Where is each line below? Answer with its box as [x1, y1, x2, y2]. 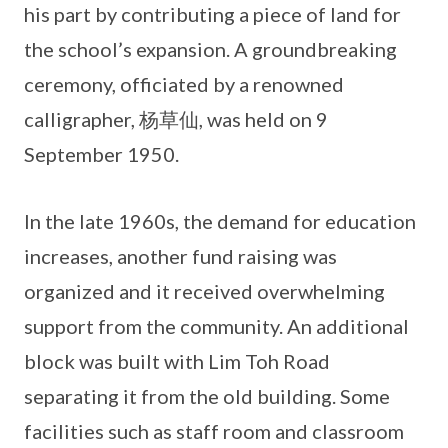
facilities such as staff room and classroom [24, 419, 404, 444]
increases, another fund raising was [24, 244, 337, 269]
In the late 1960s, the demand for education [24, 209, 416, 234]
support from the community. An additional [24, 314, 409, 339]
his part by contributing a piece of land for [24, 2, 401, 27]
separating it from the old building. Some [24, 384, 390, 409]
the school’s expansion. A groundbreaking [24, 37, 397, 62]
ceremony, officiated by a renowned [24, 72, 344, 97]
